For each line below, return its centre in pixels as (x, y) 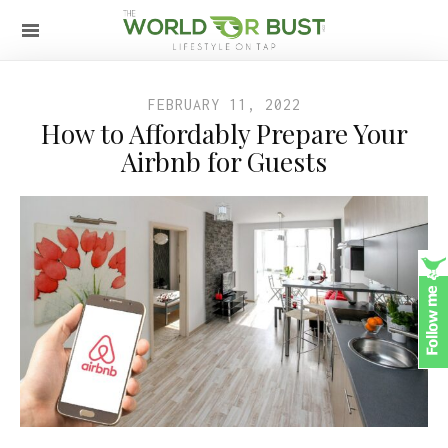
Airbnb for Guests (224, 161)
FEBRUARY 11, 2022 (224, 104)
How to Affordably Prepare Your (224, 133)
